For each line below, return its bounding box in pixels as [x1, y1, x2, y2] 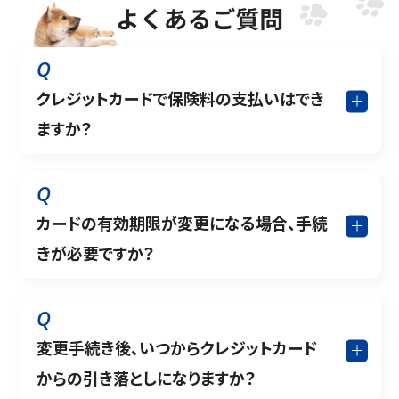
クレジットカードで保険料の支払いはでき [37, 86, 324, 110]
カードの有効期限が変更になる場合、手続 [37, 211, 328, 235]
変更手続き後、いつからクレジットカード [37, 336, 317, 360]
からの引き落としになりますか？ [37, 366, 256, 390]
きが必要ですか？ [37, 241, 155, 265]
